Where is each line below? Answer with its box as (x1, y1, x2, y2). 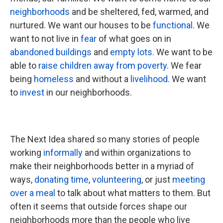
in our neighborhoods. (44, 87, 132, 98)
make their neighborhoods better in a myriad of (10, 161, 194, 171)
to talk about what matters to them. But (55, 188, 211, 198)
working (10, 147, 43, 158)
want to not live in (10, 33, 81, 44)
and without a (74, 74, 130, 84)
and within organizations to (83, 147, 191, 158)
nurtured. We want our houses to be (10, 20, 153, 30)
